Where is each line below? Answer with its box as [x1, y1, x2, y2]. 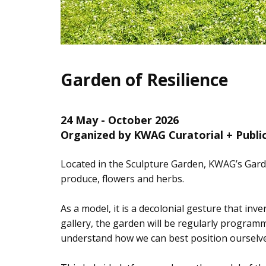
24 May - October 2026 [61, 113, 179, 128]
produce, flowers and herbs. [61, 172, 184, 185]
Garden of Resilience [61, 68, 228, 91]
